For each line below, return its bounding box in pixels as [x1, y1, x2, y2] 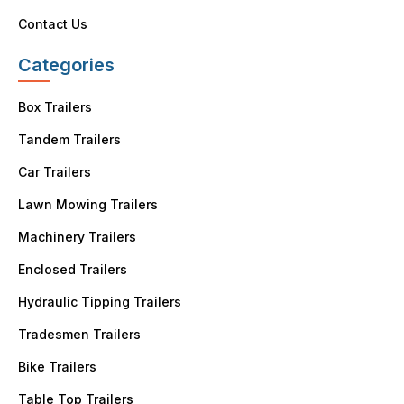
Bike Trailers [18, 359, 97, 375]
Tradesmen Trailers [18, 326, 142, 343]
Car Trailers [18, 164, 92, 180]
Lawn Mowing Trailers [18, 197, 159, 213]
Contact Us [18, 16, 88, 32]
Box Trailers [18, 99, 93, 115]
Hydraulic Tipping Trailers [18, 294, 182, 310]
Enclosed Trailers [18, 262, 128, 278]
